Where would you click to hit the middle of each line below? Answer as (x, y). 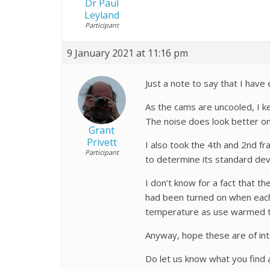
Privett (102, 142)
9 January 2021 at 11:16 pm (127, 53)
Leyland (102, 15)
